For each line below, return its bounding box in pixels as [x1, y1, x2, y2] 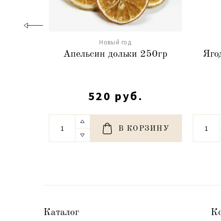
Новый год [99, 37, 132, 46]
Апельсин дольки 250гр [63, 49, 168, 59]
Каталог [43, 207, 79, 218]
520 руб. [88, 88, 143, 104]
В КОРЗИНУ [118, 125, 170, 133]
